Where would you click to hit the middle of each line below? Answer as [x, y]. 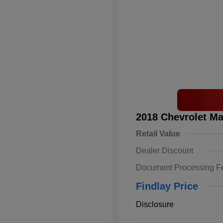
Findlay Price [167, 186]
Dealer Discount [165, 151]
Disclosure [155, 205]
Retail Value [158, 134]
